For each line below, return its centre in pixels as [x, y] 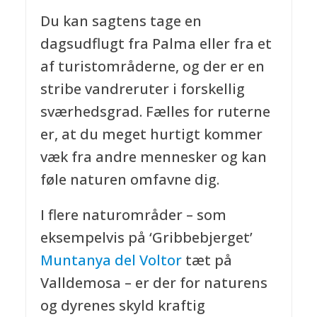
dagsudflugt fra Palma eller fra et [156, 44]
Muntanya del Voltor [111, 260]
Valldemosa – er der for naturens [154, 283]
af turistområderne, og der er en [152, 67]
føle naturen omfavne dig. [129, 180]
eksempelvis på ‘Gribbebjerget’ [146, 238]
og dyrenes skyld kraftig [122, 306]
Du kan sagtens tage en [121, 21]
